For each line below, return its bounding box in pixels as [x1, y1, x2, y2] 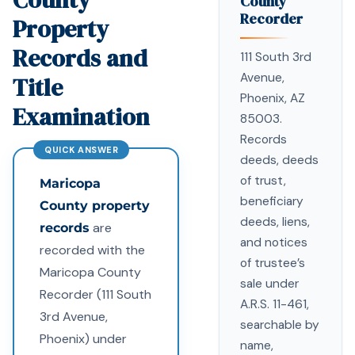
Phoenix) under [40, 330, 127, 347]
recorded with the [40, 242, 145, 258]
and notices [240, 235, 307, 250]
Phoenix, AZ [240, 90, 305, 106]
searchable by [240, 317, 319, 333]
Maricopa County [40, 264, 141, 281]
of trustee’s [240, 255, 305, 271]
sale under [240, 276, 299, 292]
